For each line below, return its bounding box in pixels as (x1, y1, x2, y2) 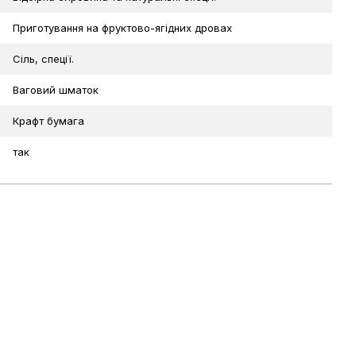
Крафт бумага (13, 114, 84, 128)
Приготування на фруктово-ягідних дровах (13, 21, 232, 35)
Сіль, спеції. (13, 52, 74, 66)
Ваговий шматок (13, 83, 99, 97)
